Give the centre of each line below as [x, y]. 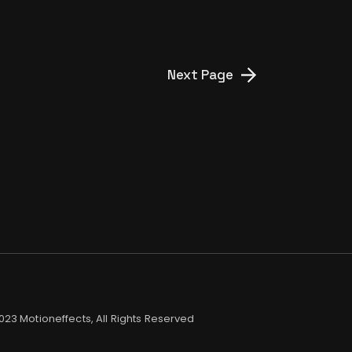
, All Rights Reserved [143, 318]
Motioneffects [55, 318]
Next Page [200, 74]
